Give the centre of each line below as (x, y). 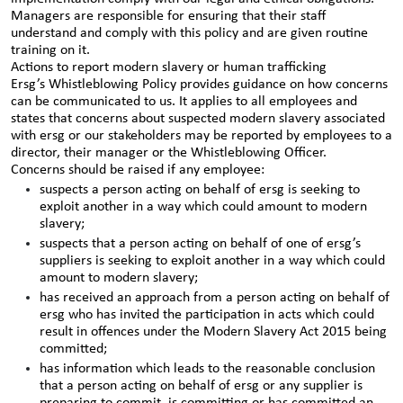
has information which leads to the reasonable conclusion (207, 369)
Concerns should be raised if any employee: (138, 170)
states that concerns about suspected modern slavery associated (198, 119)
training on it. (50, 50)
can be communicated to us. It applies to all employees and (184, 102)
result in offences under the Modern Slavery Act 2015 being (213, 332)
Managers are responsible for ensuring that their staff (168, 16)
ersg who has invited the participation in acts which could (207, 315)
